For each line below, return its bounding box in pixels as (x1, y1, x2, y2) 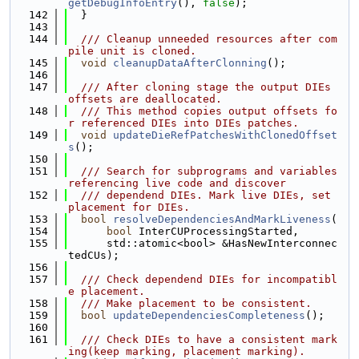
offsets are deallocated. (68, 93, 222, 105)
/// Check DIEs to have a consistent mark (68, 333, 337, 345)
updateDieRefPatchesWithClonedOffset (113, 129, 337, 141)
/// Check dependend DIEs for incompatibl (68, 273, 337, 285)
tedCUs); (68, 249, 119, 261)
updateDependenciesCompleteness (113, 309, 305, 321)
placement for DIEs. (68, 201, 190, 213)
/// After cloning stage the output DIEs (68, 81, 331, 93)
